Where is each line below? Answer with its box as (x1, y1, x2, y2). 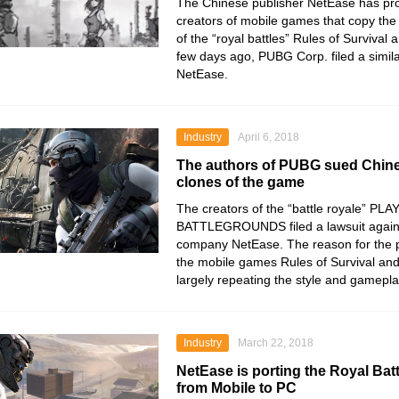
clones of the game (176, 175, 305, 190)
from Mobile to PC (176, 380, 297, 395)
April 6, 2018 (238, 131, 299, 143)
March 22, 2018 (238, 337, 313, 349)
